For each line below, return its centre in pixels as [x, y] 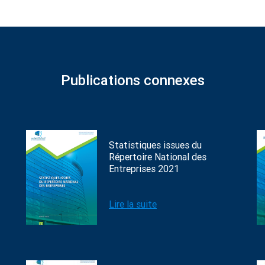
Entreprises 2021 [144, 169]
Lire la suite [133, 204]
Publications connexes [132, 80]
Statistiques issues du [155, 145]
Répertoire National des [158, 157]
